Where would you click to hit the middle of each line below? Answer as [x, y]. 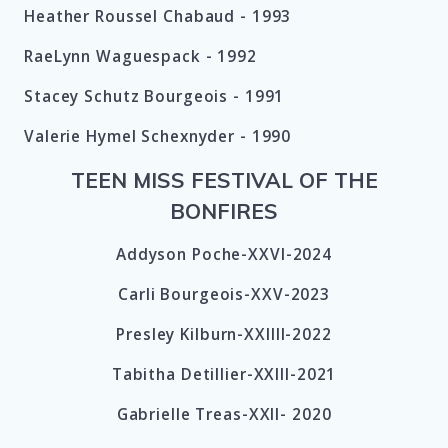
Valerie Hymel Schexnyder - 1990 [158, 137]
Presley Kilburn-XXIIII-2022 [224, 335]
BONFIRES [224, 211]
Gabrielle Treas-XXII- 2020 [224, 415]
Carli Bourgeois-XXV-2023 [224, 295]
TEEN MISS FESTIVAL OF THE [224, 180]
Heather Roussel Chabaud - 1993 [158, 17]
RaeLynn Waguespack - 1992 [140, 57]
